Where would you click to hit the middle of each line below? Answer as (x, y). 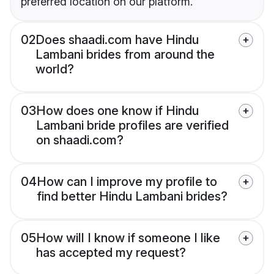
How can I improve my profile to (127, 182)
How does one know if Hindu (117, 111)
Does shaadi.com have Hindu (117, 40)
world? (55, 69)
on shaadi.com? (80, 140)
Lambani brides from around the (125, 55)
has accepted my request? (111, 253)
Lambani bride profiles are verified (132, 126)
